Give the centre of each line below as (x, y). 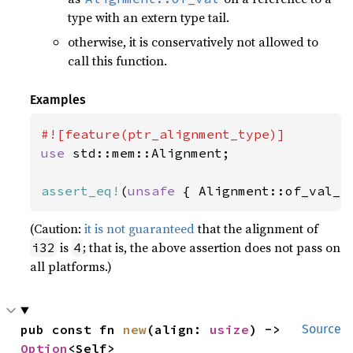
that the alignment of (257, 228)
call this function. (118, 60)
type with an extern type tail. (149, 18)
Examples (58, 99)
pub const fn (72, 329)
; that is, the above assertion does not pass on (212, 247)
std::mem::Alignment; (152, 152)
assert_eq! (81, 190)
